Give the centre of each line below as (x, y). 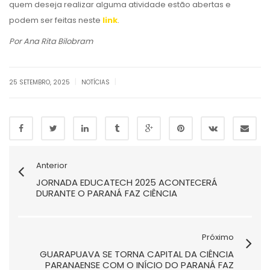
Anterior (52, 165)
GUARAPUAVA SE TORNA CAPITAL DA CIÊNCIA (137, 254)
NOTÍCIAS (96, 82)
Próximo (218, 237)
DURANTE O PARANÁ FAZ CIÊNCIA (107, 193)
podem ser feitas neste (56, 20)
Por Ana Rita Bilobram (51, 41)
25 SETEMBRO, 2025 (40, 82)
